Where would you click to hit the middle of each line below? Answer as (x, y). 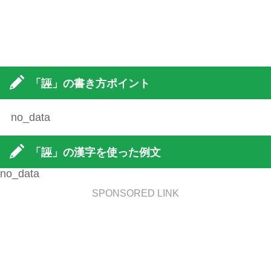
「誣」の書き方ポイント (90, 84)
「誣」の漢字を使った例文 (96, 153)
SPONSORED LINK (135, 194)
